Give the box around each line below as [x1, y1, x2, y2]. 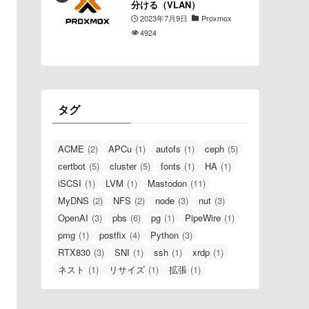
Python [150, 228, 179, 241]
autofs [156, 141, 181, 155]
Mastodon [148, 176, 187, 190]
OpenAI [58, 210, 88, 224]
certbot [58, 159, 86, 172]
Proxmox [201, 12, 232, 23]
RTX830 [58, 245, 90, 259]
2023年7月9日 [140, 12, 188, 23]
